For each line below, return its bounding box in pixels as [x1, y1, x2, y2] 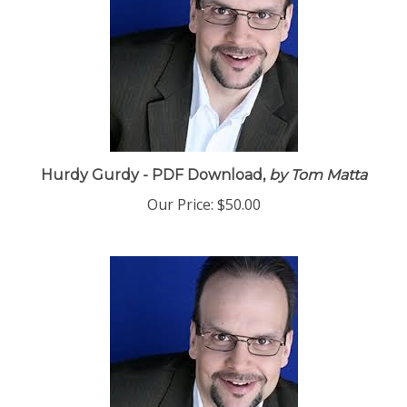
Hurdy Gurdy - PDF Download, [40, 173, 265, 190]
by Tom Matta [264, 173, 367, 190]
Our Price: [146, 201, 213, 221]
